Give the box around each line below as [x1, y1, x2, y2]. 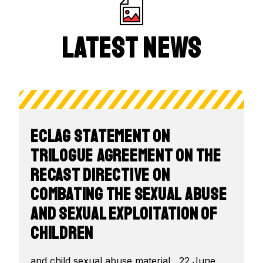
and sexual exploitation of [31, 203, 218, 225]
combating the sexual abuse [31, 183, 227, 206]
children [31, 222, 93, 245]
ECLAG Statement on [31, 125, 170, 148]
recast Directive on [31, 164, 170, 187]
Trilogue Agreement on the [31, 144, 221, 167]
